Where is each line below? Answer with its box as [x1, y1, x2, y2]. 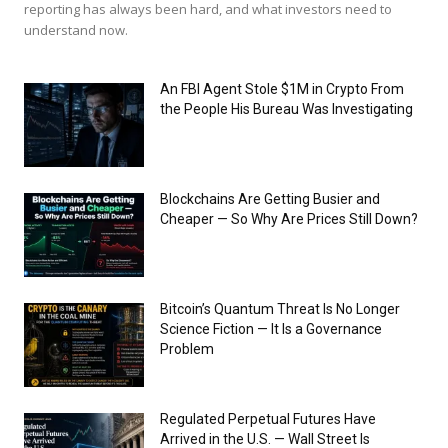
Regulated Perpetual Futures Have [160, 410, 376, 427]
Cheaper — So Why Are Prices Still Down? [160, 210, 418, 227]
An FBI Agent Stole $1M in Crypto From [160, 80, 404, 97]
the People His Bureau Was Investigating [160, 100, 413, 117]
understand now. [24, 20, 128, 39]
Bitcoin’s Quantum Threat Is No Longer [160, 300, 400, 317]
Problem [160, 340, 214, 357]
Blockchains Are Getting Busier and [160, 190, 380, 207]
